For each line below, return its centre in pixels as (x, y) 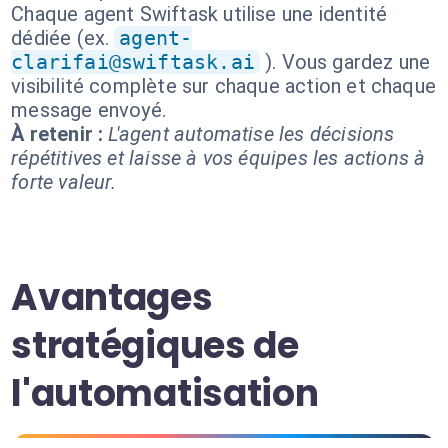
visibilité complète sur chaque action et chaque (224, 86)
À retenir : (57, 134)
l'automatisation (165, 393)
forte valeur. (64, 182)
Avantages (112, 297)
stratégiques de (155, 345)
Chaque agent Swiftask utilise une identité (199, 14)
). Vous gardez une (347, 62)
